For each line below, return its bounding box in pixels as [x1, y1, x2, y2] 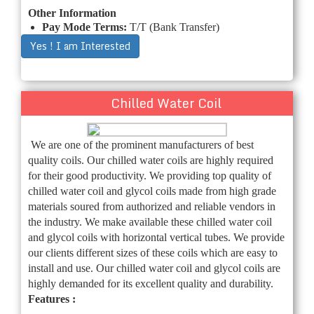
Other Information [28, 6, 116, 19]
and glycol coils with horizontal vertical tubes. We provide [28, 231, 285, 243]
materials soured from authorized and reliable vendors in [28, 200, 275, 212]
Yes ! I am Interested [30, 37, 130, 54]
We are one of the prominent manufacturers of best [31, 138, 254, 151]
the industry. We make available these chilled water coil [28, 215, 272, 228]
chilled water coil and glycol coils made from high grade [28, 184, 276, 197]
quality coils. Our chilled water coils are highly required [28, 153, 273, 166]
